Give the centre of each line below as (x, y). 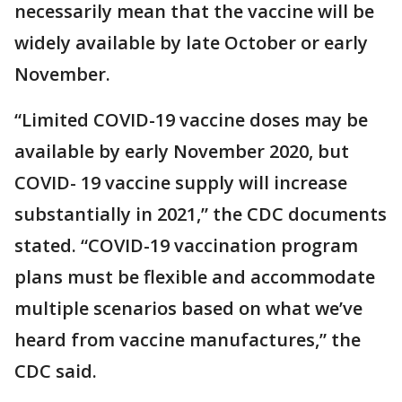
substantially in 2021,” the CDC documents (201, 214)
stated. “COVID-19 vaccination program (186, 245)
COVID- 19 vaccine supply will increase (181, 182)
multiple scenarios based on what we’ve (188, 308)
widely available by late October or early (191, 42)
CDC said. (56, 371)
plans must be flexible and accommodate (195, 276)
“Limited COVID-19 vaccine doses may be (191, 119)
